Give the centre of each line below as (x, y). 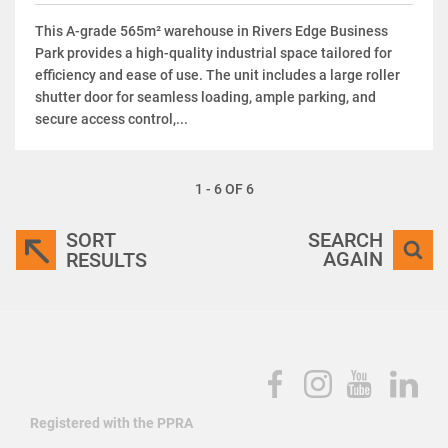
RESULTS (106, 259)
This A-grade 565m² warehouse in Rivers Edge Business (211, 30)
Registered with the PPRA (111, 422)
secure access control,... (111, 118)
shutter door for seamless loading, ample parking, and (205, 96)
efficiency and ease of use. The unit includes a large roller (217, 74)
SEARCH (345, 239)
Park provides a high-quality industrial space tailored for (213, 52)
